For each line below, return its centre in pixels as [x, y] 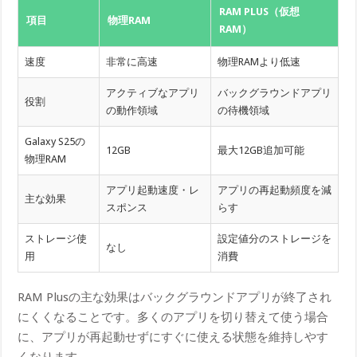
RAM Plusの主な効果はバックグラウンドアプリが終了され [175, 298]
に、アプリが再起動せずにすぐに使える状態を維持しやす [173, 337]
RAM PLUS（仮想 [260, 11]
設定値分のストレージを [275, 238]
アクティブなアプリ [153, 92]
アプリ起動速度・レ [153, 190]
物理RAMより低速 [259, 61]
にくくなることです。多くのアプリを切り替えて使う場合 [173, 318]
